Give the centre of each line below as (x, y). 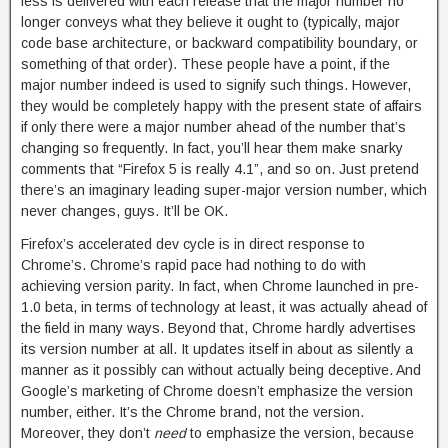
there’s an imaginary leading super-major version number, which (224, 190)
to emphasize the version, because (300, 433)
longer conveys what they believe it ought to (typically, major (210, 22)
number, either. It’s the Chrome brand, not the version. (192, 412)
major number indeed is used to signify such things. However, (216, 85)
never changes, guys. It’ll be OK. (124, 211)
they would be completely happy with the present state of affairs (221, 106)
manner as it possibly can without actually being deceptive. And (221, 370)
